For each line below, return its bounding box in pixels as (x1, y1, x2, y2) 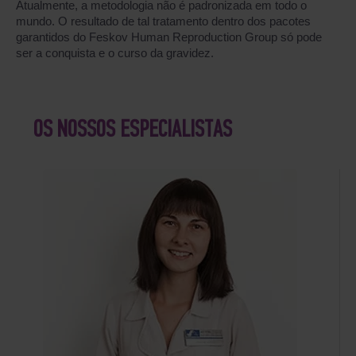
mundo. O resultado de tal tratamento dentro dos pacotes (16, 14, 311, 28)
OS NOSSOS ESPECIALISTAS (33, 118, 232, 143)
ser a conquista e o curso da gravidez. (16, 46, 214, 60)
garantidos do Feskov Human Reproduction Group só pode (16, 30, 322, 44)
